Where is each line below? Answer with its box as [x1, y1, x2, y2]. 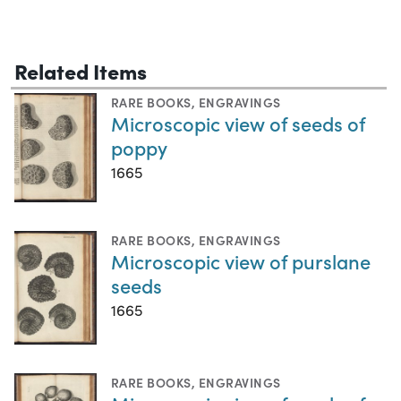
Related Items [14, 55, 147, 86]
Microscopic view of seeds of [111, 109, 365, 138]
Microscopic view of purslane [111, 247, 371, 276]
